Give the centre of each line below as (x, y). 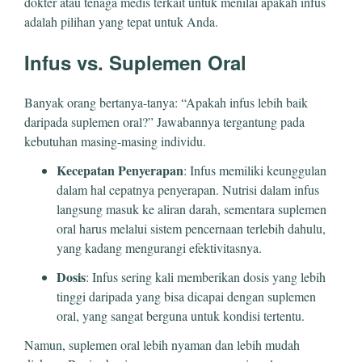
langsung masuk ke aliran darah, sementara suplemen (192, 208)
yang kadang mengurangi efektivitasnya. (159, 247)
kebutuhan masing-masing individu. (115, 141)
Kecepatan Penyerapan (120, 170)
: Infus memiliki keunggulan (255, 170)
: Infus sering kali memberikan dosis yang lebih (206, 276)
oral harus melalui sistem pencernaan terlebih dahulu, (191, 228)
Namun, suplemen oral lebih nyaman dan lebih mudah (162, 344)
